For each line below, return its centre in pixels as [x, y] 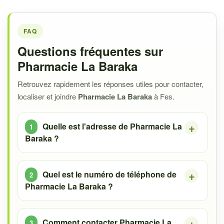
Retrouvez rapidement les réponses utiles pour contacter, [110, 84]
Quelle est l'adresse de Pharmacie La [112, 126]
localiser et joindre [48, 96]
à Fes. [163, 96]
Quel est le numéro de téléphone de [109, 174]
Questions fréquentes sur [90, 51]
